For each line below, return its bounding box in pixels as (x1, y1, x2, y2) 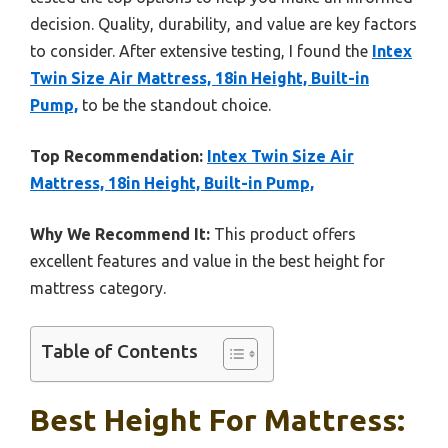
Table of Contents (41, 340, 198, 363)
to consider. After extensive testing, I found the (30, 42, 372, 61)
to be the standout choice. (78, 96, 271, 115)
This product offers (210, 225, 356, 244)
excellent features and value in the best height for (30, 252, 385, 271)
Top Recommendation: (30, 147, 203, 166)
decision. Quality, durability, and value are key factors (30, 15, 417, 34)
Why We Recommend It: (30, 225, 210, 244)
